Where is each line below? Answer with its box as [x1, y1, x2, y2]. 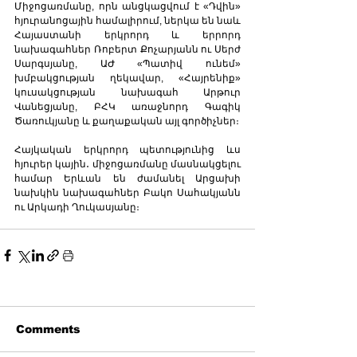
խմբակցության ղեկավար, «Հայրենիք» [14, 72, 241, 84]
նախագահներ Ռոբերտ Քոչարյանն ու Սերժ [14, 43, 241, 55]
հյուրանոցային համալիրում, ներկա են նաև [14, 14, 241, 26]
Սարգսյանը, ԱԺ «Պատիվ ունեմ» [14, 57, 241, 69]
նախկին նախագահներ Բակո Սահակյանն [14, 186, 241, 198]
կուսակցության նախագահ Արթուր [14, 86, 241, 98]
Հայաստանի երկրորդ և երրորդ [14, 29, 241, 41]
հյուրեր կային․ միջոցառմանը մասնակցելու [14, 158, 241, 170]
